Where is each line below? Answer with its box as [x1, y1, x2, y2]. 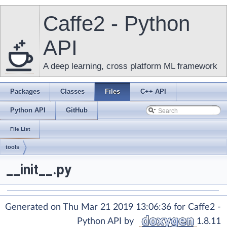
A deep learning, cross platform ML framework [43, 61, 217, 71]
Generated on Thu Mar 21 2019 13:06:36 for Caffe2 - [5, 203, 221, 212]
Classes [60, 88, 85, 95]
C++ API [140, 88, 166, 95]
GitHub [66, 106, 88, 114]
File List [10, 126, 30, 132]
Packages [10, 88, 40, 95]
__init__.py [6, 162, 71, 178]
